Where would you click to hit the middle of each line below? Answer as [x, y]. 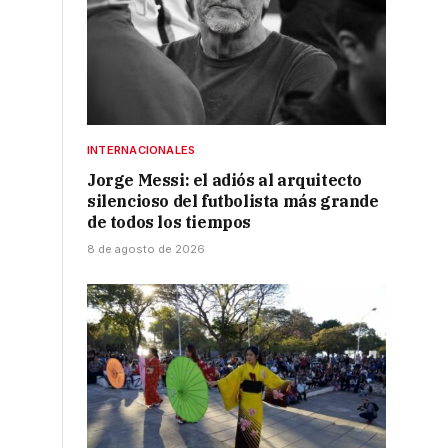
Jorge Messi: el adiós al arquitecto [225, 180]
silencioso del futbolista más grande [233, 201]
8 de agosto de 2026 [146, 249]
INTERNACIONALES [141, 150]
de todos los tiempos [169, 222]
